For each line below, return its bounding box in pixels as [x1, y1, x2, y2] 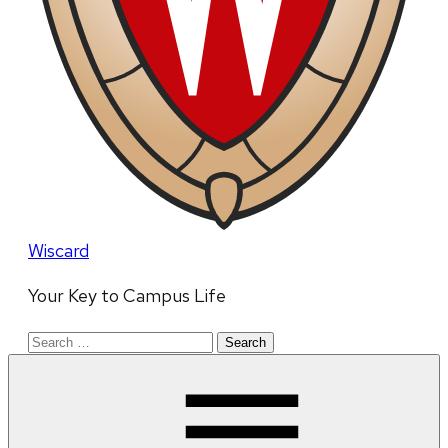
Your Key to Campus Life [28, 284, 226, 308]
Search [27, 328, 82, 352]
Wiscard [28, 239, 89, 263]
